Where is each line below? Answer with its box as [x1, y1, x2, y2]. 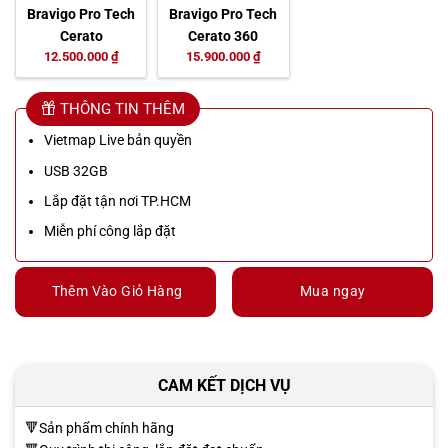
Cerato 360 [188, 28, 259, 45]
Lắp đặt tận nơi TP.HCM [44, 193, 192, 210]
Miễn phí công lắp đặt [44, 223, 177, 240]
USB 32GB [44, 162, 109, 179]
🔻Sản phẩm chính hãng [25, 420, 174, 437]
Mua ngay [300, 283, 366, 300]
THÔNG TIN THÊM [56, 100, 185, 119]
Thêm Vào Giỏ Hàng [51, 282, 183, 299]
